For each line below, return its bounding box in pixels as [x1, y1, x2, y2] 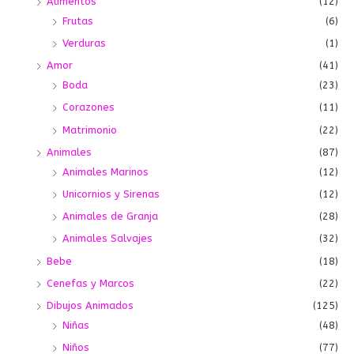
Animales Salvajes [62, 232, 153, 245]
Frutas [62, 14, 93, 27]
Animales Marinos [62, 165, 149, 178]
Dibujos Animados [47, 299, 134, 311]
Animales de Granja [62, 210, 158, 223]
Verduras [62, 37, 106, 50]
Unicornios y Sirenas [62, 188, 160, 200]
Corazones [62, 101, 115, 114]
